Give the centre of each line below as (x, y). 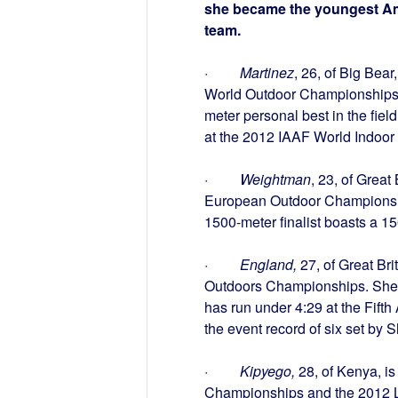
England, (268, 265)
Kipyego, (267, 371)
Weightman (275, 179)
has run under (249, 307)
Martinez (267, 73)
